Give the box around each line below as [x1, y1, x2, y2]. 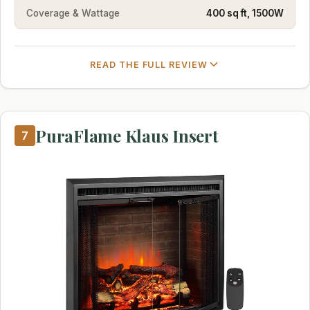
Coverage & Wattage [26, 7, 120, 19]
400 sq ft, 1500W [206, 7, 284, 19]
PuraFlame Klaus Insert [35, 125, 219, 147]
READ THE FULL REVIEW [89, 59, 208, 70]
